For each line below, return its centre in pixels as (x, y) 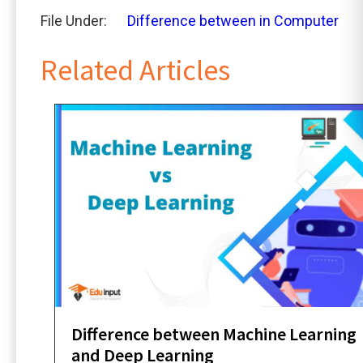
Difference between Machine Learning (214, 334)
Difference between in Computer (233, 20)
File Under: (74, 20)
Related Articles (135, 70)
